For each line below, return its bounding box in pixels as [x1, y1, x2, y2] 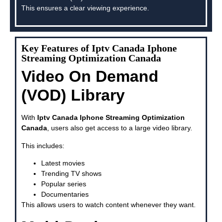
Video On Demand [21, 67, 159, 86]
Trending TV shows [41, 169, 102, 178]
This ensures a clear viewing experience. [21, 4, 149, 12]
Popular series [41, 180, 86, 188]
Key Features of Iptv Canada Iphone [21, 43, 177, 54]
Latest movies [41, 159, 85, 167]
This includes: [21, 141, 64, 150]
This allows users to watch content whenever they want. [21, 201, 196, 209]
